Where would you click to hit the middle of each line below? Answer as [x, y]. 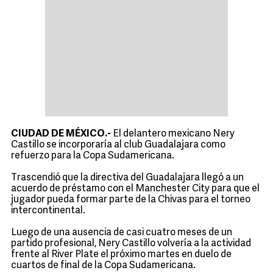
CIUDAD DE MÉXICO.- [61, 134]
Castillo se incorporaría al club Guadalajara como [118, 145]
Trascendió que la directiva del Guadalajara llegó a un [127, 178]
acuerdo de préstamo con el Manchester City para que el [135, 189]
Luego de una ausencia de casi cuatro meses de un [122, 233]
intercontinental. [48, 211]
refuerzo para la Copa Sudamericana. [93, 156]
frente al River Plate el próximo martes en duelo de [121, 255]
